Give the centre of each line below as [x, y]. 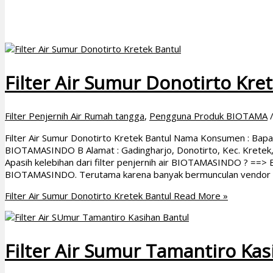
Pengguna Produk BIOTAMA [208, 116]
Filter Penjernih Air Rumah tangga [75, 116]
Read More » [200, 196]
